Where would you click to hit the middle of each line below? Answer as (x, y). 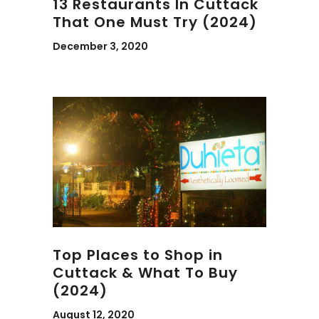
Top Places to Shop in (138, 255)
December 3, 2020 (100, 46)
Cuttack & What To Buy (145, 273)
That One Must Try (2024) (155, 22)
